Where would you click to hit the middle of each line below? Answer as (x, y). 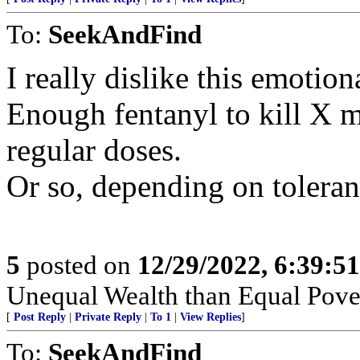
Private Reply (108, 317)
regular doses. (94, 150)
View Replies (211, 317)
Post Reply (40, 317)
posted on (79, 265)
